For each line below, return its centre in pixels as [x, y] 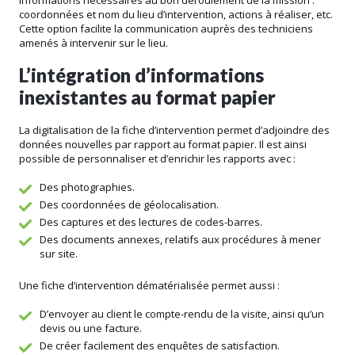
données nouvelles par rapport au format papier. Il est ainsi [163, 145]
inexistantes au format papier [147, 97]
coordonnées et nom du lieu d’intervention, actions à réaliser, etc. [176, 15]
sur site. [59, 254]
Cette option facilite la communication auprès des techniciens [166, 29]
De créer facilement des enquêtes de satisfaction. [160, 346]
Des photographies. [87, 187]
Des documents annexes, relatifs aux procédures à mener [180, 240]
